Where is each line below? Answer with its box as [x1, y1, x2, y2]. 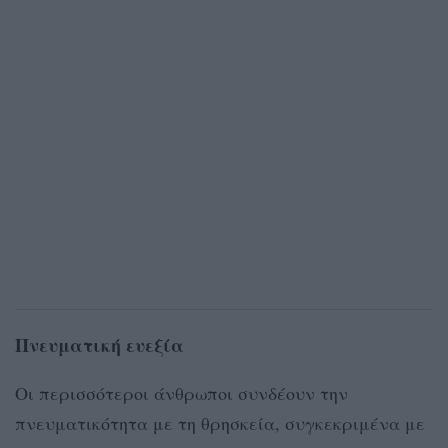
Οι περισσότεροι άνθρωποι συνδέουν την [15, 380, 348, 405]
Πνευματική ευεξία [15, 331, 184, 358]
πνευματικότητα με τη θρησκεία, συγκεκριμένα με [15, 410, 425, 435]
